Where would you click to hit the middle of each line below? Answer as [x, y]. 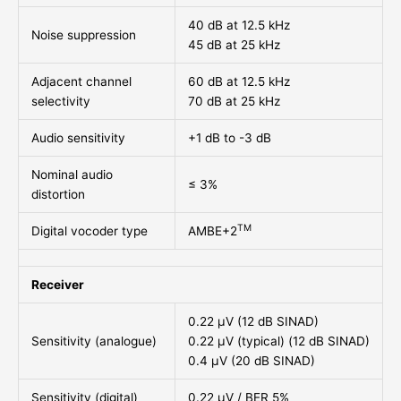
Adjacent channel [81, 82]
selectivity [60, 102]
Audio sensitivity [78, 138]
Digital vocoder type [89, 231]
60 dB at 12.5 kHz [239, 82]
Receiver [57, 285]
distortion [58, 195]
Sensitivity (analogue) [94, 341]
